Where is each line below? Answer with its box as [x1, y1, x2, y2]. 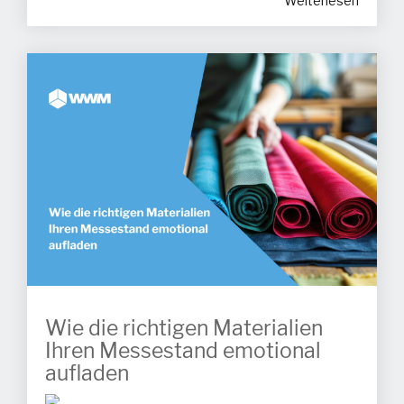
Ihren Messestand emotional [45, 338, 321, 365]
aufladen [45, 361, 129, 388]
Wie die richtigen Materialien [45, 316, 323, 343]
